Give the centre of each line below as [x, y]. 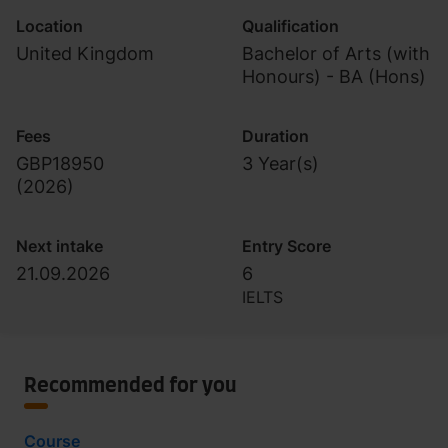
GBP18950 [60, 163]
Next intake [59, 246]
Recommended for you [130, 386]
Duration [275, 136]
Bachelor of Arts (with [336, 53]
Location [49, 26]
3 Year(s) [280, 163]
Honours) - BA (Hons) [334, 76]
